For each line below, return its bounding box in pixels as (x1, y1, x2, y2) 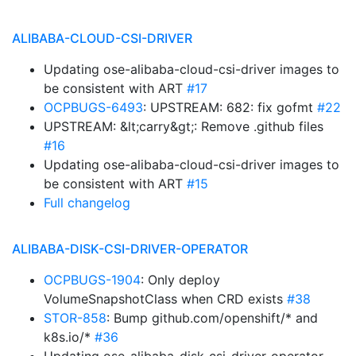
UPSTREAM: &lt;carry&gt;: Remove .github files (44, 118, 323, 134)
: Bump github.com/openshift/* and (106, 310, 318, 326)
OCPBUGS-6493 (44, 99, 143, 115)
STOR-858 (44, 310, 106, 326)
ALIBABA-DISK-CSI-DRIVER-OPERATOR (12, 241, 248, 257)
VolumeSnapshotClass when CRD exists (44, 291, 287, 307)
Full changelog (44, 195, 130, 211)
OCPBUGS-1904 (44, 272, 141, 288)
